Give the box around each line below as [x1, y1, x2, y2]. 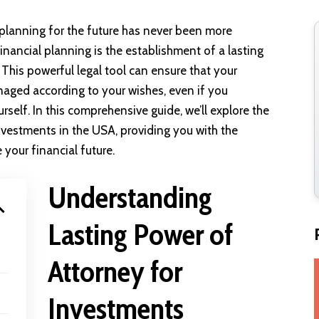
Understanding [48, 178, 213, 216]
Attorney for [48, 252, 183, 290]
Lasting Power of [48, 215, 234, 253]
